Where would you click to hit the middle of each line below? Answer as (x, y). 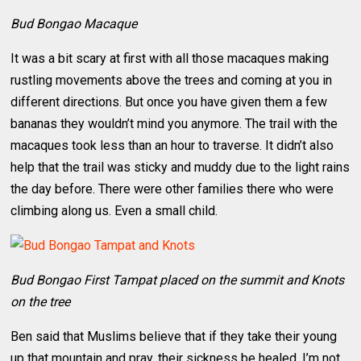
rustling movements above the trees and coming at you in (172, 80)
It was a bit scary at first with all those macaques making (170, 58)
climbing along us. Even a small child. (114, 210)
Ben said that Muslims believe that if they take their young (174, 336)
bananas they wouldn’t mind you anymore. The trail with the (174, 123)
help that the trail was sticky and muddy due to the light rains (180, 167)
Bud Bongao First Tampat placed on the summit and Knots (178, 280)
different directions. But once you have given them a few (169, 102)
